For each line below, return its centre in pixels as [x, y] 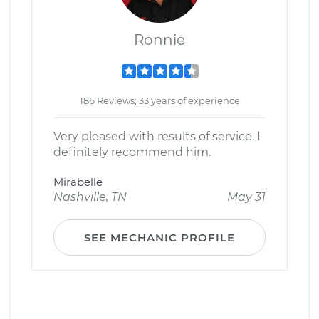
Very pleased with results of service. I [157, 136]
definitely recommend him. [132, 152]
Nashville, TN [90, 197]
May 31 [246, 197]
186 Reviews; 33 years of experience [159, 100]
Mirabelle [78, 182]
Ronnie [159, 40]
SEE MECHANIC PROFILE [159, 237]
